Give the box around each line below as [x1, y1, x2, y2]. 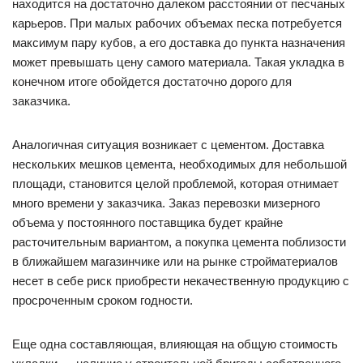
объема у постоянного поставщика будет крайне [12, 216, 283, 229]
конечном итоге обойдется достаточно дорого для [12, 75, 292, 88]
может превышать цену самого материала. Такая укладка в [12, 55, 344, 69]
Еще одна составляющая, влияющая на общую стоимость [12, 337, 338, 351]
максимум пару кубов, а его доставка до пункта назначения [12, 36, 345, 49]
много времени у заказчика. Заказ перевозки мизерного [12, 196, 320, 210]
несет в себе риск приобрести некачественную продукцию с [12, 274, 349, 288]
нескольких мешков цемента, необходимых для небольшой [12, 157, 347, 171]
